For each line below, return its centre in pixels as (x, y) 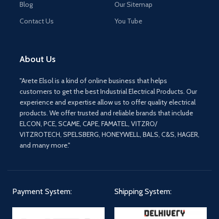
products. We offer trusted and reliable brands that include (106, 113)
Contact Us (37, 21)
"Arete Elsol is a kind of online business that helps (93, 80)
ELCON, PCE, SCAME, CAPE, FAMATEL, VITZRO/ (88, 123)
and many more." (45, 145)
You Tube (128, 21)
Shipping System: (143, 191)
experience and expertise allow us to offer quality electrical (108, 102)
